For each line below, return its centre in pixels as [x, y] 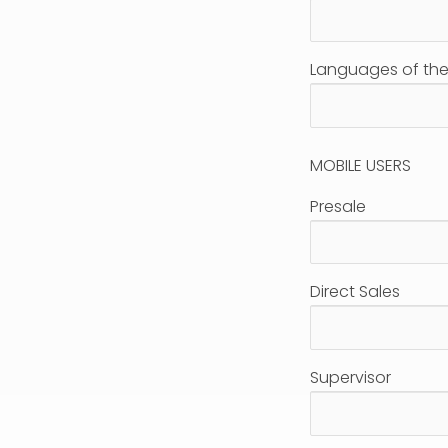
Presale [337, 206]
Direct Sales [354, 292]
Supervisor [350, 378]
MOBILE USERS [360, 165]
